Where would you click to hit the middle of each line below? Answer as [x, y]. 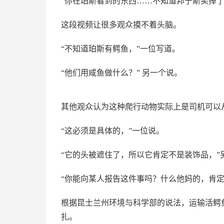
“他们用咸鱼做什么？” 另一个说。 [121, 73]
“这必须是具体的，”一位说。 [112, 131]
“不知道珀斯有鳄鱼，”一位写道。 [120, 49]
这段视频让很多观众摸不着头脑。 [121, 25]
